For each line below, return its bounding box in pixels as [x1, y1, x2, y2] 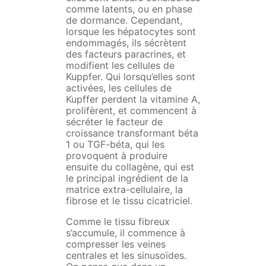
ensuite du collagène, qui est [65, 161, 194, 173]
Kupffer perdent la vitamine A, [65, 93, 200, 106]
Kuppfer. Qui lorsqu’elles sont [65, 71, 195, 83]
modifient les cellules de [65, 59, 175, 72]
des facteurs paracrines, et [65, 48, 186, 61]
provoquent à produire [65, 150, 167, 162]
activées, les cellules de [65, 82, 172, 94]
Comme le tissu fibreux [65, 216, 170, 228]
